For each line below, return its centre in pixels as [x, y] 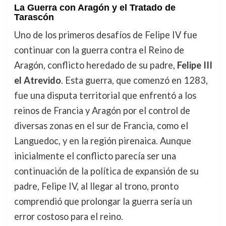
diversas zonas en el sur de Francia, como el [101, 125]
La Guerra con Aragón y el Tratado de [95, 7]
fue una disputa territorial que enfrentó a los [105, 95]
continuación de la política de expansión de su [106, 171]
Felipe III [194, 65]
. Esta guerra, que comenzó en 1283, [134, 80]
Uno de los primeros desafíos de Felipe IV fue [105, 35]
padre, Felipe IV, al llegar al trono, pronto [96, 186]
